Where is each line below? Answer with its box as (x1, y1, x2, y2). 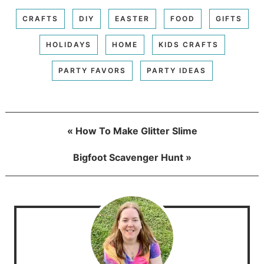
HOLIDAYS (45, 39, 91, 49)
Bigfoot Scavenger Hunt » (72, 151, 192, 163)
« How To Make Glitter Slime (67, 124, 197, 137)
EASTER (114, 14, 150, 23)
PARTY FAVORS (58, 65, 126, 75)
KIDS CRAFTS (158, 39, 219, 49)
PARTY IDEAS (146, 65, 206, 75)
